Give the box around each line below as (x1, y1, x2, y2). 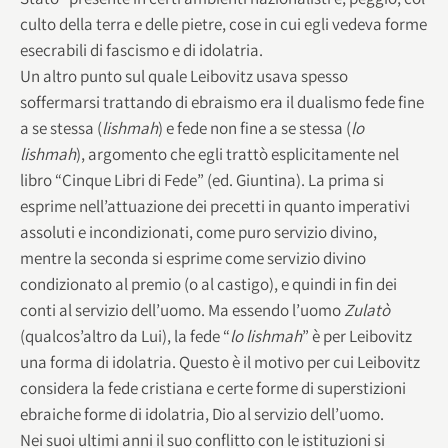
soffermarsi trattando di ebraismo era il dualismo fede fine (20, 90, 424, 113)
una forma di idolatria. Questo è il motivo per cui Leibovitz (20, 350, 420, 373)
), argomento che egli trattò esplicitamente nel (76, 142, 399, 165)
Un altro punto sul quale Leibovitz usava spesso (20, 64, 348, 87)
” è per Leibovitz (302, 324, 412, 347)
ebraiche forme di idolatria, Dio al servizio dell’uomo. (20, 402, 384, 425)
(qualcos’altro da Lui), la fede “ (20, 324, 230, 347)
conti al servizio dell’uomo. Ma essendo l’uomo (20, 298, 344, 321)
